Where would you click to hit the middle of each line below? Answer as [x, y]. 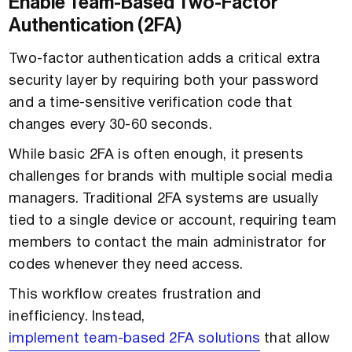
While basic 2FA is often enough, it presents [156, 155]
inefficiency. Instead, [77, 317]
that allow [295, 339]
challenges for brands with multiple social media [170, 177]
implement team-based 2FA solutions [135, 339]
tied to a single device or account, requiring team [173, 221]
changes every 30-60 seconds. [110, 125]
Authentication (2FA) [96, 25]
